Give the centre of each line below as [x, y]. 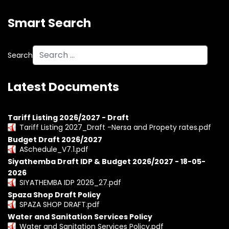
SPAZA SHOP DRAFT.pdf [60, 204]
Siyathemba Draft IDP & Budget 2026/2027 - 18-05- [107, 162]
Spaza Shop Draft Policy [54, 195]
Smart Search [49, 23]
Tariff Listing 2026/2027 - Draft [68, 118]
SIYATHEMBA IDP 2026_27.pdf [70, 182]
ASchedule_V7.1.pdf [54, 149]
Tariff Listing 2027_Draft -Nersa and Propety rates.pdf [115, 127]
